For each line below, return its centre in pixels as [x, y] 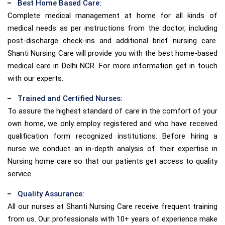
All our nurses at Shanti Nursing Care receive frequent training [113, 206]
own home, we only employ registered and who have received [113, 123]
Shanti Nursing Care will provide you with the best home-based [113, 53]
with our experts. [35, 78]
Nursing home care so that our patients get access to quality [113, 161]
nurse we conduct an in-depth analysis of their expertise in [113, 148]
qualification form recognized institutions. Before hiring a [113, 136]
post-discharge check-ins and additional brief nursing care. [113, 40]
